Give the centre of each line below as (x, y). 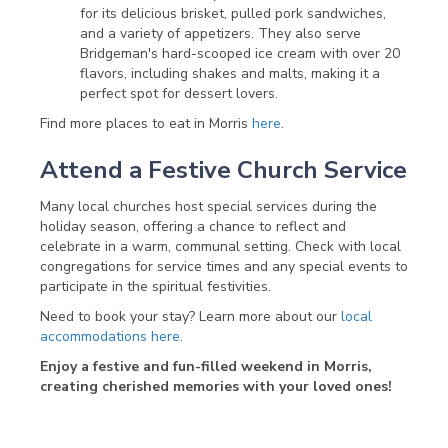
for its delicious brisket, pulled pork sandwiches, (233, 14)
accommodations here (110, 337)
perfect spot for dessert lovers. (179, 94)
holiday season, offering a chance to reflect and (193, 227)
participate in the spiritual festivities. (155, 287)
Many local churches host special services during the (208, 207)
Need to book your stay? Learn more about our (190, 317)
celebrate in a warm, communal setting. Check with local (220, 247)
